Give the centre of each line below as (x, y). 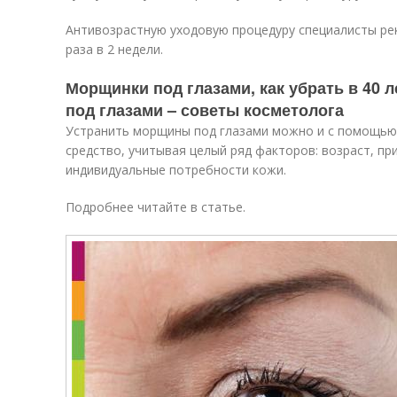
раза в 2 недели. (114, 49)
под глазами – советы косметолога (205, 110)
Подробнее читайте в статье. (156, 207)
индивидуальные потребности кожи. (176, 170)
